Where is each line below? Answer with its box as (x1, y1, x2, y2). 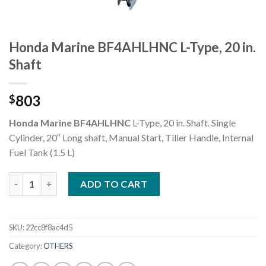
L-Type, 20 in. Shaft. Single (131, 116, 236, 128)
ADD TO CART (80, 178, 148, 189)
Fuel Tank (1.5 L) (9, 146, 75, 158)
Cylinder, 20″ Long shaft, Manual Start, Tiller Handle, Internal (9, 131, 254, 143)
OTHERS (43, 240, 72, 251)
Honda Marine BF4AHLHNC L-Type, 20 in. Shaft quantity (8, 173, 235, 183)
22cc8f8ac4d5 (26, 222, 72, 232)
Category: (9, 240, 43, 251)
